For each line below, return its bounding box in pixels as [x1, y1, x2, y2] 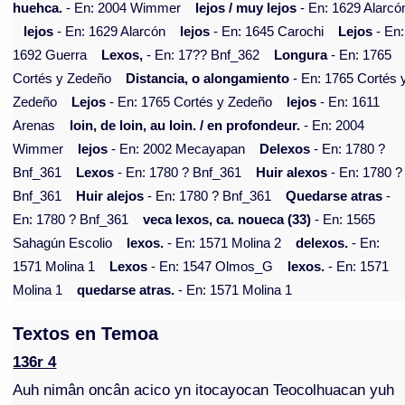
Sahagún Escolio [13, 236, 113, 251]
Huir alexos [256, 165, 328, 181]
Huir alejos [76, 189, 145, 204]
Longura [274, 48, 328, 63]
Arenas [13, 118, 56, 134]
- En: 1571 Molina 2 [164, 236, 282, 251]
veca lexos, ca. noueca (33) [143, 212, 312, 228]
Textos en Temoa [13, 324, 159, 344]
